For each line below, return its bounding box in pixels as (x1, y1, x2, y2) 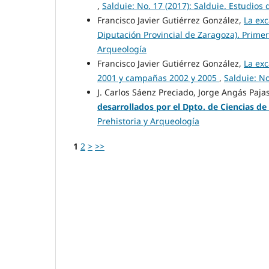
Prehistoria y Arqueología (97, 115, 199, 127)
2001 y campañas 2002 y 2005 (97, 72, 219, 84)
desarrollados (97, 101, 156, 113)
